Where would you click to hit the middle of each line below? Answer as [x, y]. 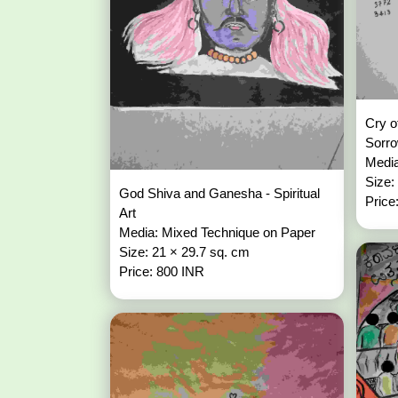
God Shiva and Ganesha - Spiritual [219, 194]
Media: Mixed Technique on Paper [219, 233]
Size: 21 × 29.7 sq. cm [186, 252]
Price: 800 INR [161, 272]
